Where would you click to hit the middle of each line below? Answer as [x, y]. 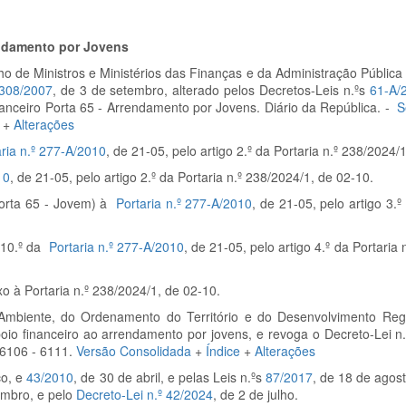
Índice [223, 351]
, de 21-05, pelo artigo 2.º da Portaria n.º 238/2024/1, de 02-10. [193, 177]
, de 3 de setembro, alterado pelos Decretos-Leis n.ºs [211, 90]
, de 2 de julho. [256, 394]
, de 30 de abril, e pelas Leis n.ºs [169, 377]
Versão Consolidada [134, 351]
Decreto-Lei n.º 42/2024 [145, 394]
